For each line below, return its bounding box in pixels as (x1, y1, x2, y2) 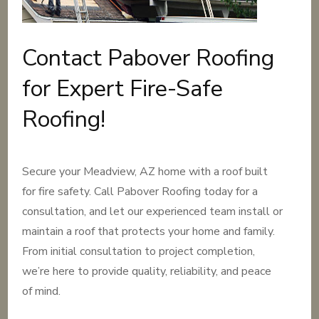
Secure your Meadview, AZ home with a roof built (22, 164, 268, 179)
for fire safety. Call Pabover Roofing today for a (22, 184, 258, 199)
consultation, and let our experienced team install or (22, 204, 283, 219)
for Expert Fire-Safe (22, 73, 224, 104)
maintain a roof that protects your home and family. (22, 224, 276, 239)
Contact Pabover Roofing (22, 43, 275, 73)
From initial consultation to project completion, (22, 244, 256, 259)
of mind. (22, 283, 61, 299)
